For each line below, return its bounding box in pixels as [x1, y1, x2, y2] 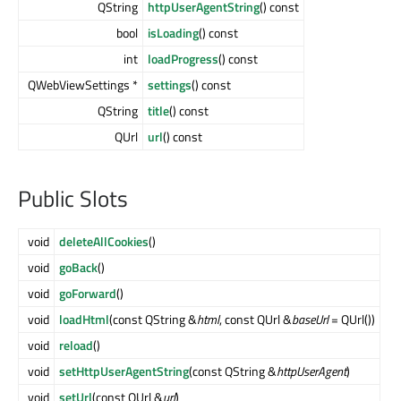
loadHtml [59, 309, 109, 328]
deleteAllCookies [59, 231, 149, 251]
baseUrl [292, 309, 328, 328]
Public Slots [18, 181, 128, 216]
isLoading [148, 23, 199, 43]
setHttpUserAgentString [59, 361, 189, 380]
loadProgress [148, 49, 218, 69]
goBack [59, 257, 98, 277]
